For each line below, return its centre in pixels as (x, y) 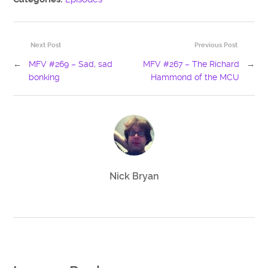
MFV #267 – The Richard (191, 64)
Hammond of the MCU (195, 77)
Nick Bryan (134, 176)
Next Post (46, 45)
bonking (45, 77)
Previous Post (216, 45)
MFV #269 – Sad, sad (71, 64)
